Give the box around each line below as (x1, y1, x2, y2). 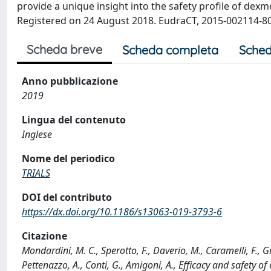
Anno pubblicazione (22, 74, 118, 88)
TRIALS (22, 166, 50, 180)
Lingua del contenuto (22, 113, 126, 126)
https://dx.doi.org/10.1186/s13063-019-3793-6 (22, 205, 222, 218)
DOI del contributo (22, 191, 112, 204)
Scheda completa (122, 42, 218, 57)
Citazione (22, 229, 67, 243)
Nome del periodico (22, 152, 115, 165)
